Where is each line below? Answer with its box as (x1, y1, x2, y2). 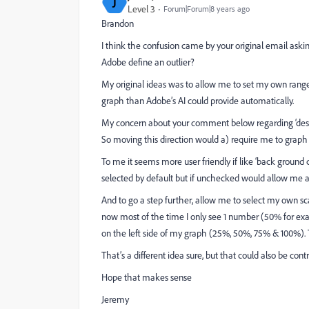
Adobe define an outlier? (101, 56, 195, 68)
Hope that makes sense (101, 271, 192, 283)
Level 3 (128, 3, 155, 15)
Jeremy (101, 293, 129, 306)
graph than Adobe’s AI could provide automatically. (101, 94, 294, 107)
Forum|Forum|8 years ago (163, 3, 250, 14)
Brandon (101, 17, 134, 30)
